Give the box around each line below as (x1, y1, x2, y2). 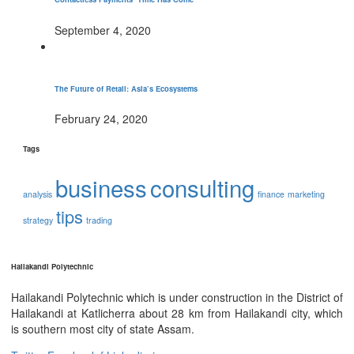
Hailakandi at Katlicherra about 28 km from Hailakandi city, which (11, 304, 343, 321)
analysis (23, 188, 52, 201)
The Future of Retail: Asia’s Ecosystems (55, 82, 198, 94)
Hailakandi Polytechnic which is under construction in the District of (11, 288, 343, 305)
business (55, 171, 147, 205)
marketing (288, 188, 325, 201)
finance (258, 188, 284, 201)
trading (86, 214, 112, 227)
